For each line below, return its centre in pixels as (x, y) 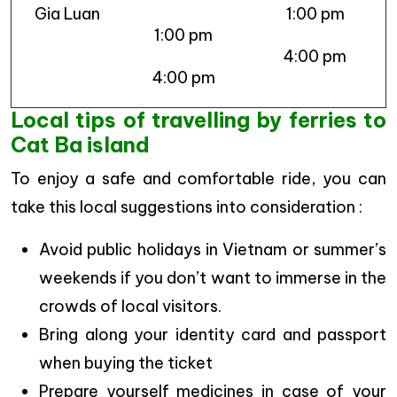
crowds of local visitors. (130, 306)
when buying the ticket (126, 362)
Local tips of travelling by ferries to (198, 120)
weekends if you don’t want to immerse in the (213, 277)
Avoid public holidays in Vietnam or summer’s (213, 249)
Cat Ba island (80, 144)
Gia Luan (67, 13)
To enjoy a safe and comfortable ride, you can (198, 178)
